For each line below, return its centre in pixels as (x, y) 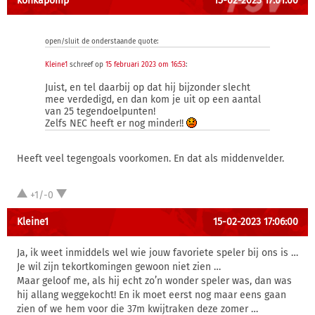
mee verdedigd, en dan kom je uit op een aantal (153, 99)
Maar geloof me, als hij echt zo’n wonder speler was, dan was (154, 281)
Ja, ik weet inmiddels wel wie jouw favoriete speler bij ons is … (157, 253)
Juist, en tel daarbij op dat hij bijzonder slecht (148, 88)
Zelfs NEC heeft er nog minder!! (116, 123)
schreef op (86, 65)
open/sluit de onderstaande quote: (102, 41)
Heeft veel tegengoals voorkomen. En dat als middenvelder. (150, 159)
